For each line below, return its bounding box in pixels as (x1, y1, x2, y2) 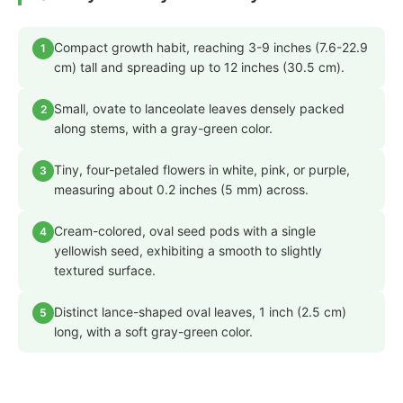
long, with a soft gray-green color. (54, 324, 253, 340)
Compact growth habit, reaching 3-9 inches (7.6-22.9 (54, 40, 368, 56)
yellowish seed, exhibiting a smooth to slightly (54, 243, 322, 259)
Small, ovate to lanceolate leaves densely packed (54, 101, 345, 117)
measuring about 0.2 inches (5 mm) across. (54, 182, 309, 198)
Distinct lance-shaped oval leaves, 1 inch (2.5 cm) (54, 304, 346, 320)
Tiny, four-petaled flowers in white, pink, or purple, (54, 162, 350, 178)
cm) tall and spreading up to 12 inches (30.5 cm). (54, 59, 345, 76)
